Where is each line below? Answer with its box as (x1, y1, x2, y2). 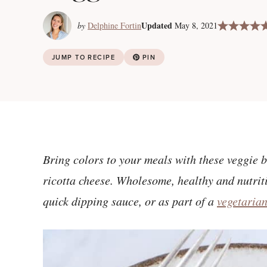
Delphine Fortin (88, 20, 141, 31)
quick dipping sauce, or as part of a (43, 193, 217, 209)
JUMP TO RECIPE (52, 52, 116, 62)
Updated (141, 19, 172, 32)
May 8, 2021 (175, 20, 218, 31)
